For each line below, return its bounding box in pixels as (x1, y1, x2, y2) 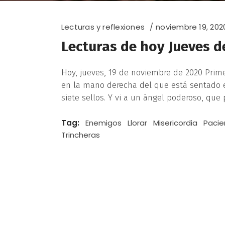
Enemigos (85, 118, 122, 128)
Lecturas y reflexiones (61, 22, 145, 32)
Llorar (128, 118, 147, 128)
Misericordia (153, 118, 197, 128)
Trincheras (61, 130, 100, 140)
